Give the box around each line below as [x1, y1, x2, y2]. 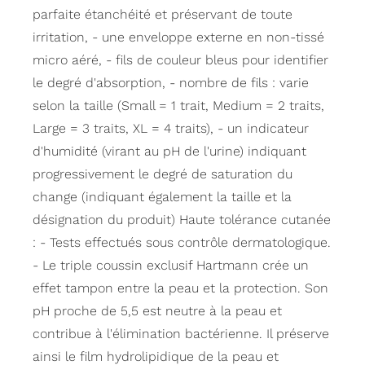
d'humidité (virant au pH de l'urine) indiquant [33, 143, 306, 160]
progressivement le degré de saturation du [33, 166, 292, 182]
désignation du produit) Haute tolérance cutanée [33, 212, 331, 228]
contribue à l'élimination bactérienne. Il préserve [33, 326, 329, 342]
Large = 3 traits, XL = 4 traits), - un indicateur [33, 121, 309, 137]
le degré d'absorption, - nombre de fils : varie [33, 75, 309, 91]
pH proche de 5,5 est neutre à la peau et [33, 303, 282, 319]
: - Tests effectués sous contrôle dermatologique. [33, 235, 331, 251]
